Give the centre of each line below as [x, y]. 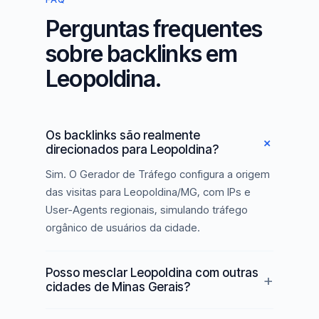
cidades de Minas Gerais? [118, 287]
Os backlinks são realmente [123, 135]
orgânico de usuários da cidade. [123, 228]
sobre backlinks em [142, 54]
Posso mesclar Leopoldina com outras [152, 273]
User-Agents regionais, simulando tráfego [147, 210]
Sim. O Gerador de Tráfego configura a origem [158, 174]
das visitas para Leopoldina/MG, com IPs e [148, 192]
